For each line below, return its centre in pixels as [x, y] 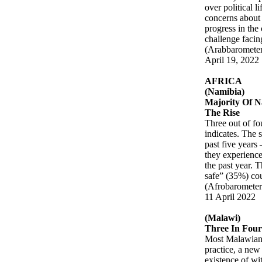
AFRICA [224, 81]
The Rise [223, 112]
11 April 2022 [230, 196]
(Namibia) [225, 91]
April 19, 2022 [232, 60]
